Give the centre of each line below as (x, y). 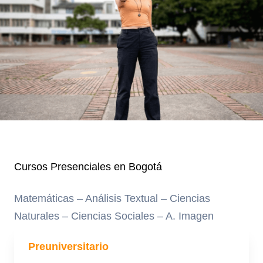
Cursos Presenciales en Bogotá (88, 166)
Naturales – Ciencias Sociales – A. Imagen (114, 216)
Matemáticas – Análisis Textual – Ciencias (112, 198)
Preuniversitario (68, 247)
